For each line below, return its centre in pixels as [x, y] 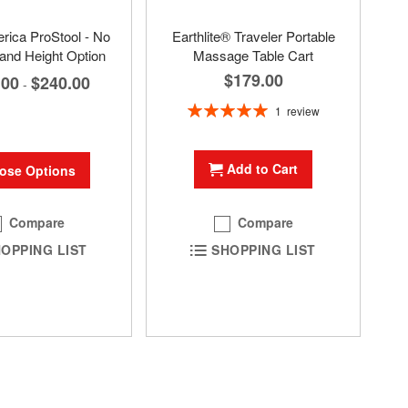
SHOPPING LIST [264, 249]
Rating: [207, 107]
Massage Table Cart [253, 56]
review [303, 110]
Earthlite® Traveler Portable [253, 36]
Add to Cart [262, 168]
